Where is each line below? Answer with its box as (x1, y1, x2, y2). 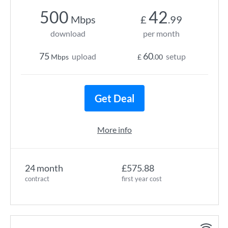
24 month (25, 162, 63, 174)
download (50, 28, 85, 38)
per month (143, 28, 180, 38)
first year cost (122, 175, 162, 183)
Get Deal (95, 92, 134, 104)
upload (72, 51, 96, 61)
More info (97, 125, 132, 134)
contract (25, 175, 49, 183)
